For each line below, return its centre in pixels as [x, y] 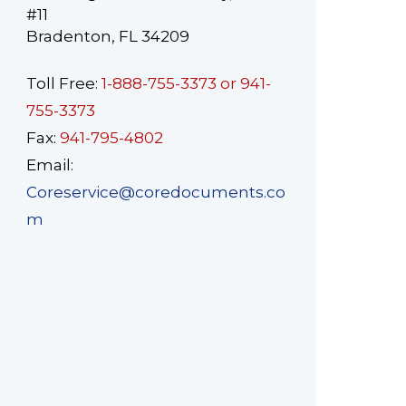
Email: [50, 165]
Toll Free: [64, 84]
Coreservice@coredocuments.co [156, 193]
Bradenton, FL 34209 [108, 37]
